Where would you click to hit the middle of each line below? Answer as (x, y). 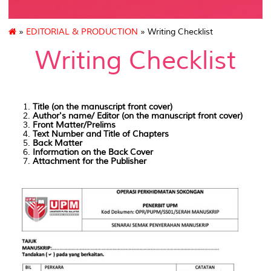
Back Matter (59, 143)
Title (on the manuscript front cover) (103, 107)
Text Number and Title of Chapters (102, 134)
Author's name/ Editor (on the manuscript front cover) (139, 116)
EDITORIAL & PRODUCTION (82, 32)
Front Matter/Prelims (75, 125)
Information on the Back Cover (94, 152)
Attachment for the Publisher (90, 162)
